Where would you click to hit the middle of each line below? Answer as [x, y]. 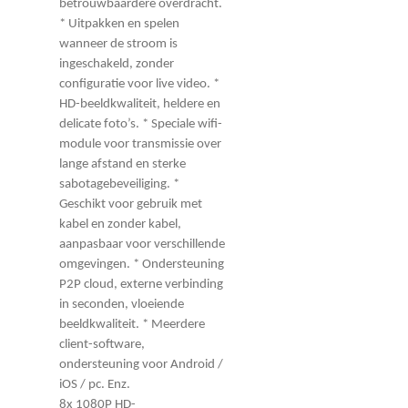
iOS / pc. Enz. [95, 384]
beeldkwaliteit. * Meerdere [132, 324]
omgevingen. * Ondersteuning [142, 264]
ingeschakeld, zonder [117, 64]
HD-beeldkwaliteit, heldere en [140, 104]
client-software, [102, 344]
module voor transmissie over [140, 144]
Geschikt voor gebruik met [131, 204]
